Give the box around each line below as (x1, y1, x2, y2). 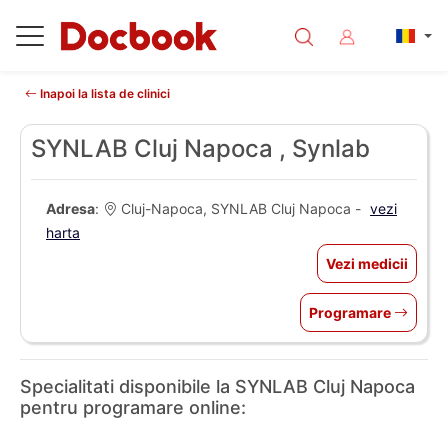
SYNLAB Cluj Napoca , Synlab (31, 134, 370, 163)
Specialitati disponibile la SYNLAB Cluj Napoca (20, 376, 415, 397)
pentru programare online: (20, 397, 246, 418)
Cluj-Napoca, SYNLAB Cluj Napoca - (117, 200, 365, 217)
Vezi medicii (326, 255, 408, 272)
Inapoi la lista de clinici (37, 86, 170, 101)
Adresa (46, 200, 95, 217)
